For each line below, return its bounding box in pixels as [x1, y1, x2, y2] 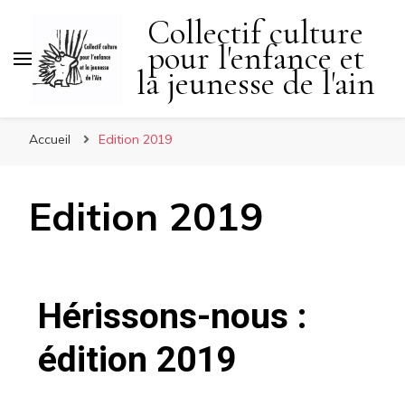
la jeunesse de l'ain [136, 63, 375, 104]
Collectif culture [147, 13, 363, 53]
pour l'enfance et [146, 38, 364, 79]
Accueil [29, 131, 71, 147]
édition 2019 [38, 339, 236, 381]
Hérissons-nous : [38, 296, 306, 337]
